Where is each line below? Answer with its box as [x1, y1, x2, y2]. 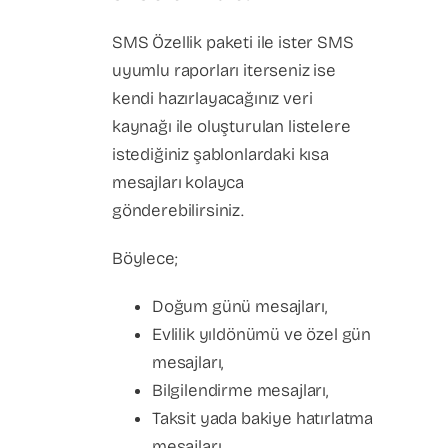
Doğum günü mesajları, [152, 296, 327, 317]
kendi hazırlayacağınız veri [112, 88, 313, 109]
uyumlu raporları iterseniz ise [112, 60, 336, 81]
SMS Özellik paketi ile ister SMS [112, 32, 354, 53]
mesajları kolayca [112, 172, 245, 193]
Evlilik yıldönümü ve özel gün [152, 324, 372, 345]
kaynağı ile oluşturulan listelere [112, 116, 351, 137]
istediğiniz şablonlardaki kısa [112, 144, 329, 165]
